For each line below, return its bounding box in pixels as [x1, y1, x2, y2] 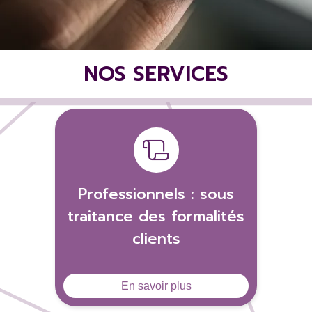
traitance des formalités [68, 205, 244, 228]
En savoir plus [120, 279, 192, 292]
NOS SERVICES [84, 58, 228, 89]
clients [132, 228, 180, 250]
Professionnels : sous [78, 183, 234, 205]
